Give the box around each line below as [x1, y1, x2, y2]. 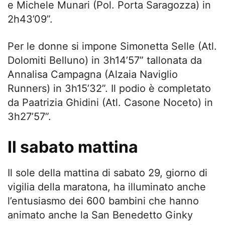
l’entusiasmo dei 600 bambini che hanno [8, 194, 199, 207]
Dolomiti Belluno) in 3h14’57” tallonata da [8, 54, 202, 66]
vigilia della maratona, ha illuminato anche [8, 180, 206, 193]
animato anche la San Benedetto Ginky [8, 208, 193, 221]
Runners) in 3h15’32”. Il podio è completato [8, 82, 211, 94]
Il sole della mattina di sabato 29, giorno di [8, 166, 207, 179]
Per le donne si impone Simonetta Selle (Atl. [8, 40, 217, 52]
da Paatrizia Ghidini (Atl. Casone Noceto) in [8, 96, 213, 108]
